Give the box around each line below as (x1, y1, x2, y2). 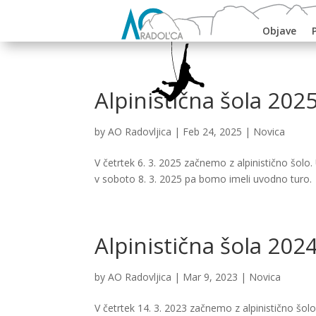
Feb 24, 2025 (183, 125, 243, 139)
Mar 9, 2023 (183, 270, 238, 284)
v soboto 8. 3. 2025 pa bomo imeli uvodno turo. (95, 172, 312, 186)
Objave (262, 24, 296, 37)
